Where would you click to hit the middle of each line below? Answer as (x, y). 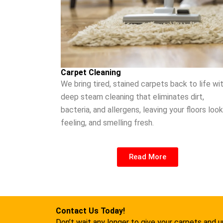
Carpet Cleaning (91, 72)
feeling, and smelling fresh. (107, 122)
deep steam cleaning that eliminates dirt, (132, 97)
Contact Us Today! (90, 211)
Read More (148, 157)
